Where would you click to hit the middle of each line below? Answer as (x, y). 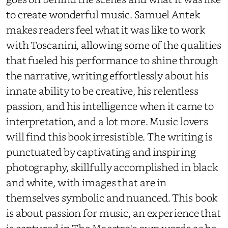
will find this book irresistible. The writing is (109, 136)
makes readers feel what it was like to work (106, 30)
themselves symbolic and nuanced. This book (112, 197)
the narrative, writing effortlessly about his (108, 75)
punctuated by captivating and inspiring (101, 152)
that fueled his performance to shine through (112, 60)
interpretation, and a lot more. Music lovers (107, 121)
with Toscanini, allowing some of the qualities (114, 45)
